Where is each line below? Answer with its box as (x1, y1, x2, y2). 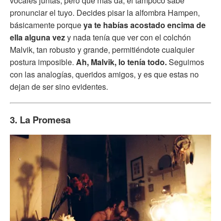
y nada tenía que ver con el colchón (65, 31, 191, 43)
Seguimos (167, 56, 204, 68)
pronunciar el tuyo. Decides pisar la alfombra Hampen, (10, 6, 200, 18)
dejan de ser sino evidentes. (10, 80, 108, 92)
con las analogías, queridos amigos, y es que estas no (10, 68, 199, 80)
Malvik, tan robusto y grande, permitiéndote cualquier (10, 43, 194, 55)
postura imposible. (10, 56, 76, 68)
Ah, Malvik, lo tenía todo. (76, 56, 167, 68)
